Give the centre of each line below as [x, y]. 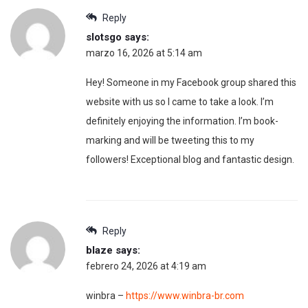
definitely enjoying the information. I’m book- [182, 121]
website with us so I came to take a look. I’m [180, 101]
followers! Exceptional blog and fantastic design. [190, 159]
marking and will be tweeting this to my [170, 140]
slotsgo [104, 37]
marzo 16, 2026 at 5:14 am [144, 53]
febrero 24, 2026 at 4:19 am [146, 266]
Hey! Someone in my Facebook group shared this [191, 82]
